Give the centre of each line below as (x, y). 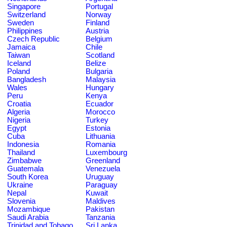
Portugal (99, 6)
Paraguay (102, 185)
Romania (101, 144)
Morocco (100, 112)
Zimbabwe (24, 160)
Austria (97, 31)
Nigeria (19, 120)
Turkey (97, 120)
